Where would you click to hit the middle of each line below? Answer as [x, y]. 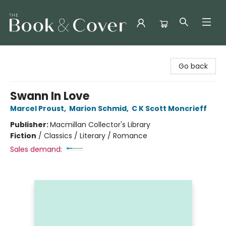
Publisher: [30, 125]
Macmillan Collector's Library [100, 125]
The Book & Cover [39, 55]
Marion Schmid [98, 108]
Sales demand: [36, 149]
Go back [193, 66]
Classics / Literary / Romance [96, 136]
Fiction [23, 136]
